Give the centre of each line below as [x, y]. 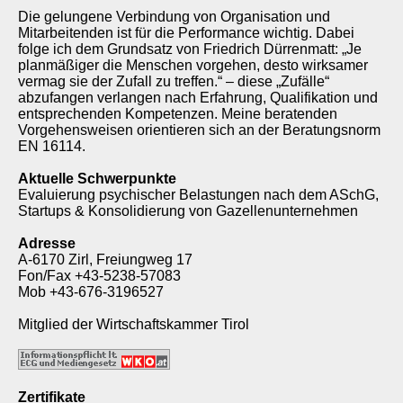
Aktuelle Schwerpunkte [97, 178]
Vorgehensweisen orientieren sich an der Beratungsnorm [199, 130]
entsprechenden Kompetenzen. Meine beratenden [178, 113]
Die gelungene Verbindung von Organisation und [174, 16]
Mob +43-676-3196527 [91, 291]
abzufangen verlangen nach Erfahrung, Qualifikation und [198, 97]
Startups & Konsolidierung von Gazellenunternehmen [188, 210]
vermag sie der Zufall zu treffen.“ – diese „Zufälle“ [174, 81]
